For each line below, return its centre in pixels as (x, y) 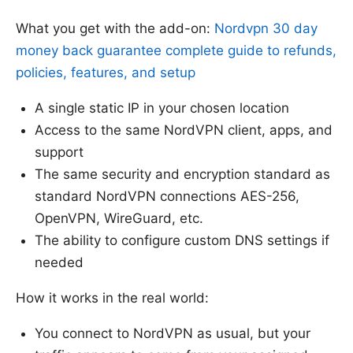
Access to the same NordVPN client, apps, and (184, 130)
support (59, 152)
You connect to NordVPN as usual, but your (173, 333)
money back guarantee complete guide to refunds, (176, 50)
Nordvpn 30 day (266, 28)
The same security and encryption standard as (182, 174)
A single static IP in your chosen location (162, 108)
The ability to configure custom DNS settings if (182, 240)
